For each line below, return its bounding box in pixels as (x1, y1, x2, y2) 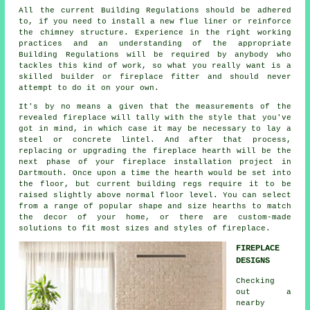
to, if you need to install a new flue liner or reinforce (19, 17, 291, 26)
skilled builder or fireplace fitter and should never (19, 72, 291, 81)
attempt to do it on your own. (19, 83, 160, 92)
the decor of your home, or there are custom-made (19, 212, 291, 221)
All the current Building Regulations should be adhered (19, 6, 291, 15)
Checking (236, 276, 275, 285)
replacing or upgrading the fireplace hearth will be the (19, 146, 291, 155)
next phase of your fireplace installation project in (19, 157, 291, 166)
